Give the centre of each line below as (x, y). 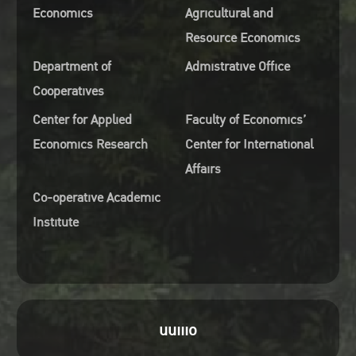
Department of (72, 67)
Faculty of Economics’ (245, 120)
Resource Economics (242, 38)
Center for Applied (82, 120)
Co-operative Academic (96, 198)
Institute (55, 222)
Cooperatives (68, 91)
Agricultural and (229, 14)
